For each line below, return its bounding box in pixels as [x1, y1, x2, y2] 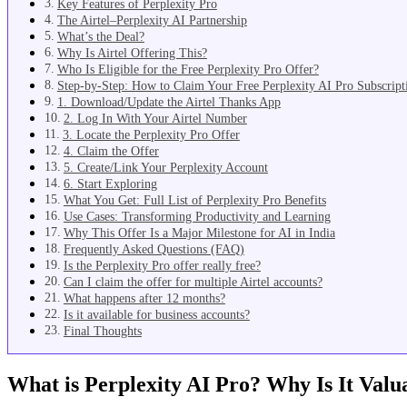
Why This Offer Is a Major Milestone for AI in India [63, 225, 335, 241]
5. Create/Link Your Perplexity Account [63, 160, 268, 175]
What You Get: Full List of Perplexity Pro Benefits [63, 193, 326, 208]
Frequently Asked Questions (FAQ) [63, 242, 244, 257]
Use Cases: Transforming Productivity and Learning [63, 209, 331, 224]
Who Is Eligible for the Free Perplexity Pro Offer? [56, 62, 319, 77]
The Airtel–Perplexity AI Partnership [56, 13, 247, 28]
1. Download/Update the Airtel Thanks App [56, 94, 281, 110]
